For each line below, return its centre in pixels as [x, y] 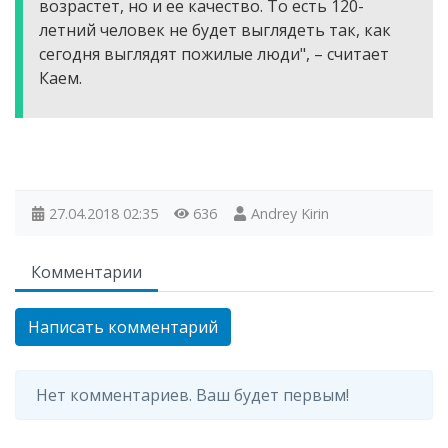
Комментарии [86, 272]
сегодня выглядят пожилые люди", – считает [214, 54]
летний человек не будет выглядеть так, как [215, 30]
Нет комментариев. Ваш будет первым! [192, 395]
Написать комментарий [123, 327]
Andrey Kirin [290, 213]
